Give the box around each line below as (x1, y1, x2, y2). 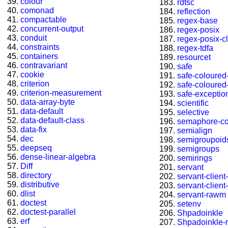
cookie (20, 70, 44, 79)
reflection (177, 7, 210, 16)
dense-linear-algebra (20, 153, 96, 162)
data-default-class (20, 116, 84, 125)
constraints (20, 43, 60, 52)
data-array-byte (20, 98, 75, 107)
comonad (20, 6, 54, 15)
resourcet (177, 53, 211, 62)
